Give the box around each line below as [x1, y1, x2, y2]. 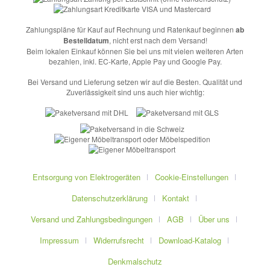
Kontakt [162, 192, 189, 204]
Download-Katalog [158, 234, 221, 246]
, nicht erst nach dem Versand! [108, 35, 207, 46]
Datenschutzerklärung [71, 192, 148, 204]
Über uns [198, 213, 230, 225]
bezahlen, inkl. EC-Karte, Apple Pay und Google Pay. [48, 56, 222, 67]
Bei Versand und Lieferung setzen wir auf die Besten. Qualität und [28, 77, 242, 87]
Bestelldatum [63, 35, 109, 46]
